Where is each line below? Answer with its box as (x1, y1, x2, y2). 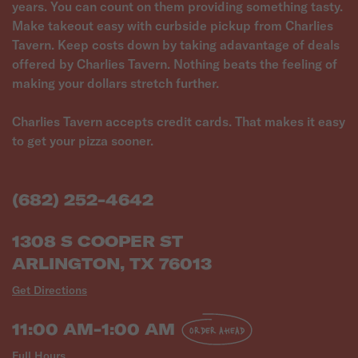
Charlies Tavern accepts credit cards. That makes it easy (12, 113, 345, 129)
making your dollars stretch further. (12, 75, 219, 91)
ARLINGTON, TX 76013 (12, 253, 212, 273)
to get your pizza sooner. (12, 133, 153, 149)
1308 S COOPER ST (12, 231, 183, 251)
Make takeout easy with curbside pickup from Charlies (12, 18, 333, 34)
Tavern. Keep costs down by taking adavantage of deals (12, 37, 340, 53)
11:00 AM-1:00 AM (12, 319, 175, 339)
